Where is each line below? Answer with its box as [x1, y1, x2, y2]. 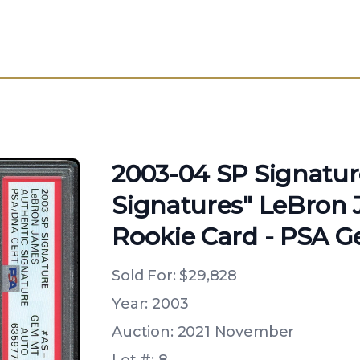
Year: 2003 [112, 295, 189, 313]
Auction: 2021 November [112, 323, 295, 341]
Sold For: [112, 267, 180, 284]
